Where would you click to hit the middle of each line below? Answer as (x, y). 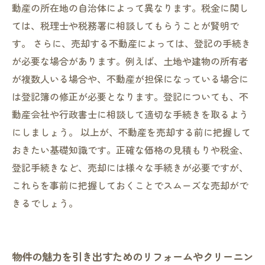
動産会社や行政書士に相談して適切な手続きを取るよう (130, 114)
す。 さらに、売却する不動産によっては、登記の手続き (131, 43)
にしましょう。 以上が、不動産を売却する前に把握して (131, 132)
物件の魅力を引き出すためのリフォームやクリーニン (132, 256)
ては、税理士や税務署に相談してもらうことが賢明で (125, 25)
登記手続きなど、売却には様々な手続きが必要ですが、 (130, 167)
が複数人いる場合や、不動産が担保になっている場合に (130, 79)
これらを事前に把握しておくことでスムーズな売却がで (130, 185)
